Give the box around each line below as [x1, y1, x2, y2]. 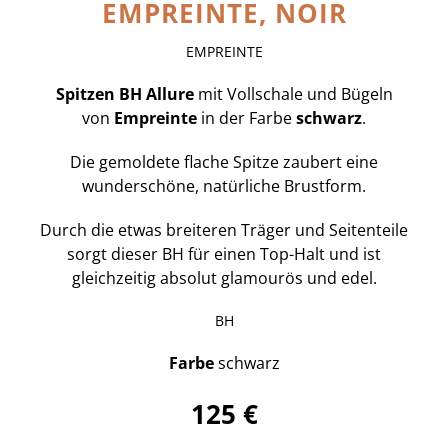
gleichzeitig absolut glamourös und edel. [71, 267, 377, 290]
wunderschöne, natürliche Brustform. [82, 175, 366, 198]
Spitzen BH [55, 83, 142, 106]
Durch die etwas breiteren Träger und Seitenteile [40, 219, 408, 242]
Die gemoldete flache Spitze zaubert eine [70, 151, 378, 174]
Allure [145, 83, 194, 106]
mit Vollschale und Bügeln [193, 83, 393, 106]
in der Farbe [197, 107, 296, 130]
